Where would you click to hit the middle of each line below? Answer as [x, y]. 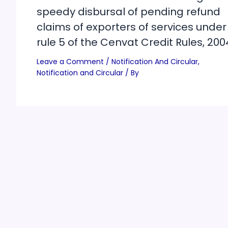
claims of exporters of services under [132, 27]
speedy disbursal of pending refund [129, 11]
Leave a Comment [70, 61]
